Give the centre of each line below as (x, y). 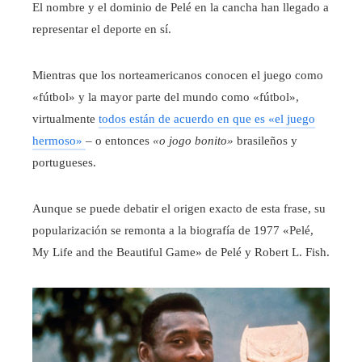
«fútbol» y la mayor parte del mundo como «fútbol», (166, 97)
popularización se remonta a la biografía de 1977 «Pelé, (173, 231)
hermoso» (59, 141)
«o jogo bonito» (193, 141)
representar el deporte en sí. (102, 29)
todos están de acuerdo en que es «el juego (207, 119)
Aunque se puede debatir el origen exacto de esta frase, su (179, 209)
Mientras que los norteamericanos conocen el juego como (178, 76)
